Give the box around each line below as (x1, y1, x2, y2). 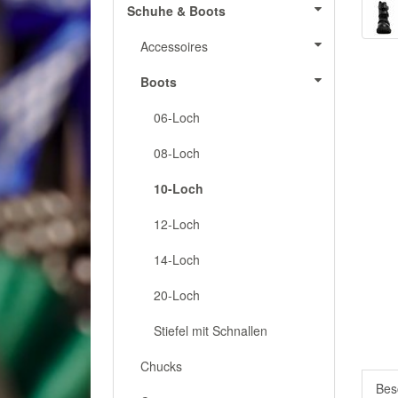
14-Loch (154, 251, 200, 268)
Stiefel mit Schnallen (154, 322, 267, 339)
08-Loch (154, 144, 200, 162)
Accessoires (140, 37, 208, 55)
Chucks (140, 357, 182, 375)
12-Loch (154, 215, 200, 233)
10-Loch (154, 179, 203, 197)
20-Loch (154, 286, 200, 304)
